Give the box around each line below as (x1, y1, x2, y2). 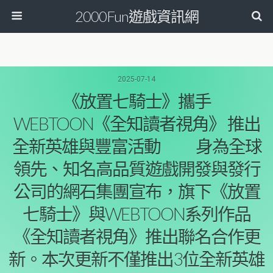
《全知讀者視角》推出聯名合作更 (13, 226, 260, 247)
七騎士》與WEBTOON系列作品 (23, 204, 250, 224)
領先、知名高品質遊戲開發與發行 (13, 158, 260, 179)
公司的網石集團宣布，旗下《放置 (13, 181, 260, 202)
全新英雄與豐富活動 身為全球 (12, 136, 261, 157)
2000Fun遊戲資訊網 (74, 7, 199, 25)
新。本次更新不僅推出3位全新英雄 (9, 249, 264, 269)
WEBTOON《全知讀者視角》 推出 (13, 113, 260, 134)
